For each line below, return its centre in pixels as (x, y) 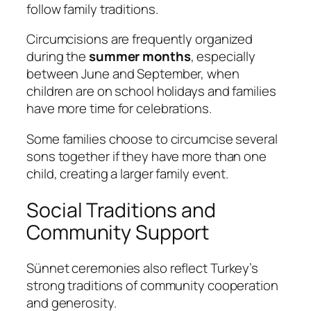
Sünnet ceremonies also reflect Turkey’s (143, 268)
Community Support (118, 232)
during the (58, 57)
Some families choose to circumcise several (152, 138)
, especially (223, 57)
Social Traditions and (121, 210)
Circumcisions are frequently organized (140, 39)
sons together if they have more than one (146, 156)
